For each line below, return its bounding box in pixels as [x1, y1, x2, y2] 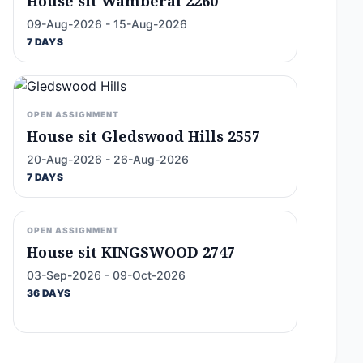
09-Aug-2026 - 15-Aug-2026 [27, 17, 187, 31]
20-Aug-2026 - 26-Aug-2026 [27, 152, 189, 166]
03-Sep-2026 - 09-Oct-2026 [27, 268, 186, 282]
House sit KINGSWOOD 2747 [27, 242, 235, 262]
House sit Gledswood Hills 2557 [27, 126, 260, 146]
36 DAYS [27, 287, 71, 299]
